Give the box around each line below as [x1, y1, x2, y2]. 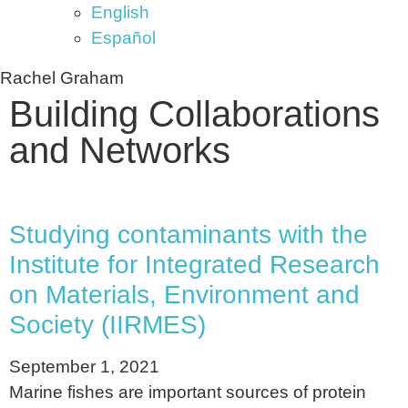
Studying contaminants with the [9, 220, 368, 249]
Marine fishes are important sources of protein [9, 382, 366, 402]
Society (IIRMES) [9, 311, 206, 339]
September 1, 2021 [9, 357, 159, 376]
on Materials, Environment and [9, 280, 360, 309]
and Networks [9, 130, 230, 170]
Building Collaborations [9, 94, 380, 134]
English [91, 3, 149, 22]
